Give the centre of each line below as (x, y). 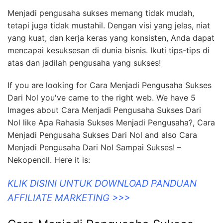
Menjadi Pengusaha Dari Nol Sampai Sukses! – (94, 148)
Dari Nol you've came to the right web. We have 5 (102, 98)
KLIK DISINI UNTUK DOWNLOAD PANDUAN (102, 184)
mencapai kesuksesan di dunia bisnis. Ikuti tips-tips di (109, 51)
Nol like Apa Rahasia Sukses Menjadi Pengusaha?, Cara (111, 123)
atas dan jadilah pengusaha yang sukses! (84, 63)
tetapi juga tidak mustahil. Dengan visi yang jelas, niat (109, 26)
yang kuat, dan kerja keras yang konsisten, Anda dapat (111, 38)
